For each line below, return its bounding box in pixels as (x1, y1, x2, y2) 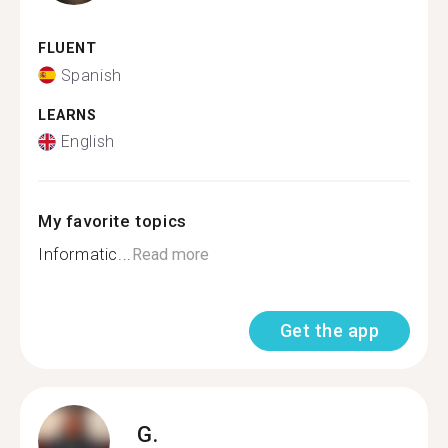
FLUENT (38, 40, 97, 57)
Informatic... (38, 245, 132, 264)
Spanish (60, 65, 122, 85)
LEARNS (38, 106, 97, 124)
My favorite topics (38, 211, 187, 231)
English (60, 132, 115, 151)
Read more (131, 245, 209, 264)
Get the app (279, 320, 379, 341)
